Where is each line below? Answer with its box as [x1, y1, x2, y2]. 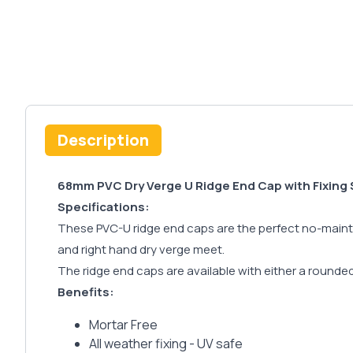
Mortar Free [89, 316, 158, 334]
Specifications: [58, 199, 150, 216]
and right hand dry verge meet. [58, 241, 227, 258]
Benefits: [58, 284, 114, 301]
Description [58, 129, 149, 151]
